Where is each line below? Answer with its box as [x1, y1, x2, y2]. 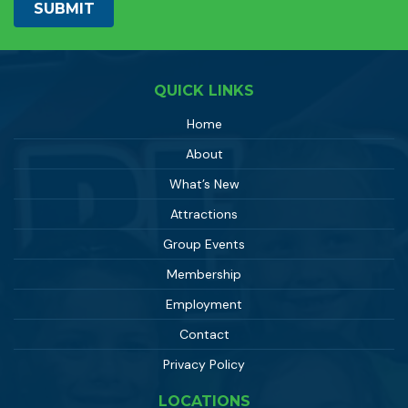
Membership [167, 266, 241, 283]
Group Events [163, 236, 245, 253]
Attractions [170, 206, 238, 223]
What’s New [168, 176, 240, 193]
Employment [166, 296, 242, 313]
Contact [178, 326, 229, 343]
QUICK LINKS [154, 82, 254, 100]
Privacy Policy [163, 356, 245, 373]
